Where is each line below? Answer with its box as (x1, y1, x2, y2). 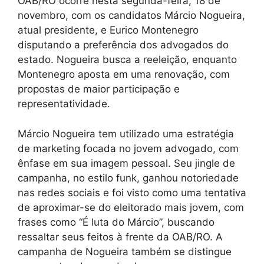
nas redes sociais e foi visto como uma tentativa (18, 186, 246, 199)
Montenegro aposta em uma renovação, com (18, 68, 230, 81)
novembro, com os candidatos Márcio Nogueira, (18, 9, 245, 22)
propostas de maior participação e (18, 83, 180, 95)
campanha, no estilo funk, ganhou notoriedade (18, 171, 239, 184)
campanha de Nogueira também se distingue (18, 245, 232, 258)
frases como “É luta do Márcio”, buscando (18, 216, 214, 228)
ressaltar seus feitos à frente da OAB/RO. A (18, 230, 223, 243)
